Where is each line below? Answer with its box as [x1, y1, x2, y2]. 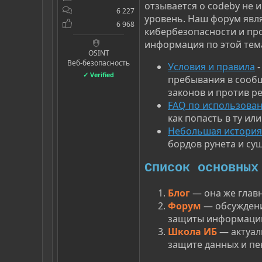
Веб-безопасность [67, 57, 130, 68]
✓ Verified [83, 70, 114, 79]
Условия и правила [168, 60, 255, 73]
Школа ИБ [168, 225, 217, 238]
